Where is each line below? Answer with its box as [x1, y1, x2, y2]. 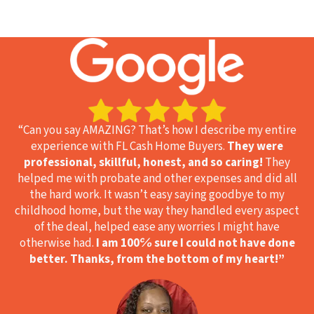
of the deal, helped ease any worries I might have [34, 219, 280, 236]
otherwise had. [19, 235, 96, 252]
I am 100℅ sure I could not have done [95, 235, 295, 252]
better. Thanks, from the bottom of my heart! [29, 251, 278, 268]
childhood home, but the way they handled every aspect [15, 203, 299, 220]
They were [227, 138, 283, 156]
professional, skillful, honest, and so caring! [24, 154, 263, 172]
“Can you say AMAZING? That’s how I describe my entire [18, 122, 296, 139]
